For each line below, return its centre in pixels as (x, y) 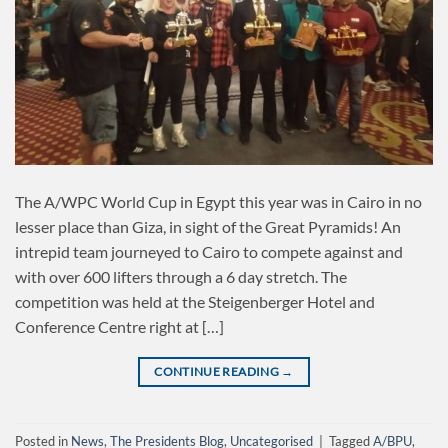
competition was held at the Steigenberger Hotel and (195, 302)
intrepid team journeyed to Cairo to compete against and (209, 252)
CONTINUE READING (218, 372)
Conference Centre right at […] (119, 327)
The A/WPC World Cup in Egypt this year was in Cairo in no (218, 202)
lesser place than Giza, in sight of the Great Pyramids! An (208, 227)
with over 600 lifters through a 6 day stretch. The (181, 277)
